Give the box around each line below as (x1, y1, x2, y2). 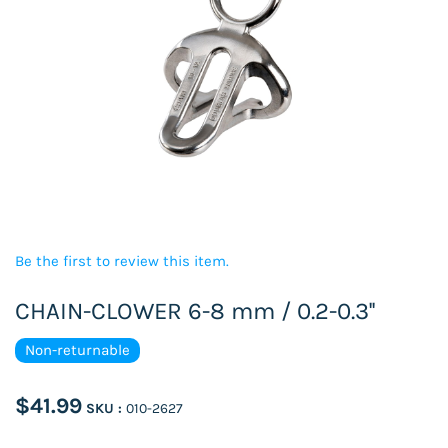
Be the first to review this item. (15, 252, 229, 270)
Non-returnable (25, 341, 130, 359)
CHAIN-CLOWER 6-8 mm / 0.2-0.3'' (15, 297, 375, 325)
